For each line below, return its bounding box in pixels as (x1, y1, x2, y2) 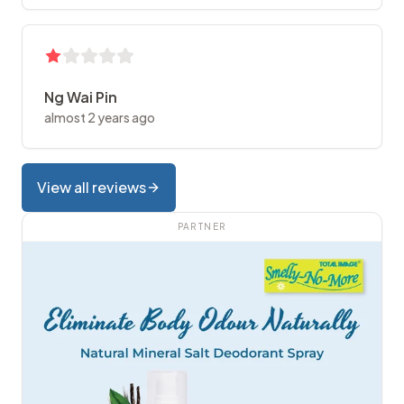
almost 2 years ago (44, 109, 155, 126)
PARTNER (177, 221, 227, 233)
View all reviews (37, 178, 146, 197)
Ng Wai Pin (44, 87, 117, 107)
